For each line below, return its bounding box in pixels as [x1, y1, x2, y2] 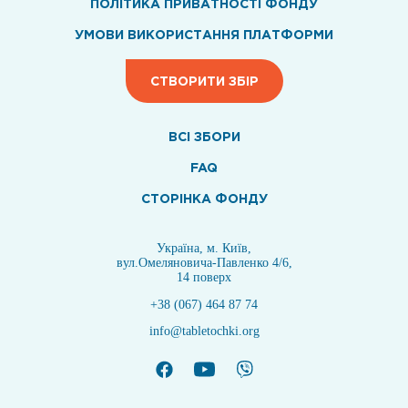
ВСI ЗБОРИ [168, 129, 240, 143]
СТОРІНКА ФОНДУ [140, 191, 268, 205]
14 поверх [177, 270, 231, 284]
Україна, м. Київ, [157, 241, 251, 255]
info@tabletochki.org [148, 324, 260, 338]
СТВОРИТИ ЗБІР [149, 74, 259, 87]
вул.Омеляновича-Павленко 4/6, [116, 256, 292, 270]
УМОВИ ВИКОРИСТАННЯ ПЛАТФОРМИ [75, 27, 333, 41]
